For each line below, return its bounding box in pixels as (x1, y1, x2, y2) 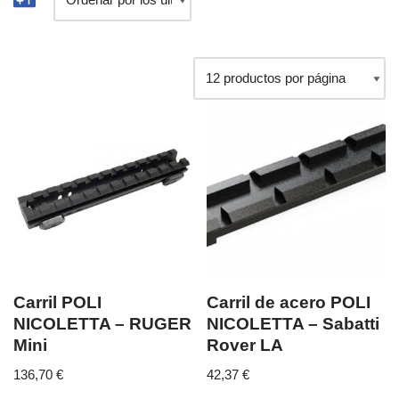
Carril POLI (13, 292, 102, 312)
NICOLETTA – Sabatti (207, 313, 380, 333)
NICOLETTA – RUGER (13, 313, 191, 333)
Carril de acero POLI (207, 292, 371, 312)
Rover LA (207, 335, 284, 354)
